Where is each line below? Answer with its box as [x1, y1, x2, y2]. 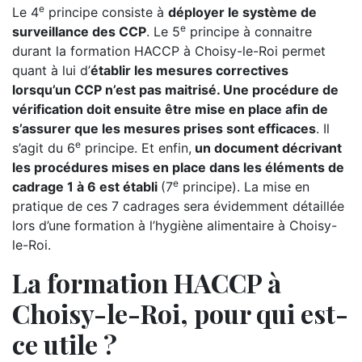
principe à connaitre [186, 23, 312, 40]
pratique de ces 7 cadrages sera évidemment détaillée [12, 198, 344, 214]
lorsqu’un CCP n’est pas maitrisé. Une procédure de [12, 82, 339, 98]
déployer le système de [168, 4, 317, 20]
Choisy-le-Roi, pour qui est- [12, 296, 348, 330]
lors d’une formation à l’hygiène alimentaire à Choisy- [12, 217, 337, 234]
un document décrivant [192, 140, 342, 156]
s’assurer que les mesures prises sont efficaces [12, 120, 316, 137]
